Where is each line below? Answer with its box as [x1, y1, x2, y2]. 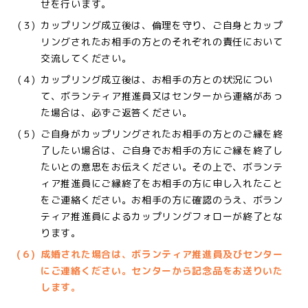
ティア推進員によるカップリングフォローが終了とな [41, 210, 283, 223]
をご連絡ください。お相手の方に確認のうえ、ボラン [41, 193, 283, 206]
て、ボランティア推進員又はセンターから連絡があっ [41, 89, 283, 102]
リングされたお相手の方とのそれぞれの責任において [41, 35, 283, 48]
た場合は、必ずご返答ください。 [41, 106, 192, 119]
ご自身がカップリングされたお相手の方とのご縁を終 [41, 127, 283, 140]
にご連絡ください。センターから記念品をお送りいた [41, 264, 283, 277]
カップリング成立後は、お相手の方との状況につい [41, 73, 274, 86]
